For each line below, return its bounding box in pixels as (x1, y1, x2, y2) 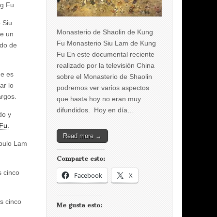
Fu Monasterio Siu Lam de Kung (57, 39, 156, 47)
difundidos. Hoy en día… (57, 106, 134, 114)
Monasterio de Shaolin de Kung (57, 28, 153, 36)
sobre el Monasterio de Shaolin (57, 72, 152, 80)
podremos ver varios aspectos (57, 83, 149, 92)
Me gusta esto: (57, 201, 102, 209)
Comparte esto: (57, 155, 105, 162)
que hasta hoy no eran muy (57, 94, 141, 103)
